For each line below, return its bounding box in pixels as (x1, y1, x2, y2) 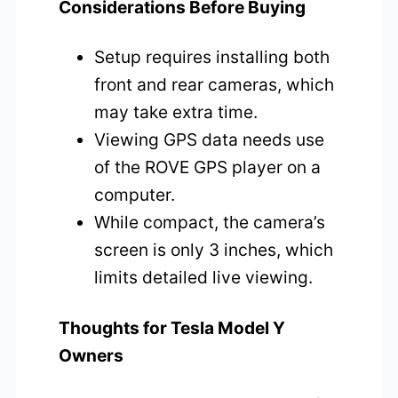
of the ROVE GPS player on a (94, 156, 322, 179)
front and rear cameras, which (94, 74, 335, 96)
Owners (59, 344, 124, 366)
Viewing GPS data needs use (94, 129, 325, 151)
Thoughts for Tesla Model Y (59, 316, 286, 338)
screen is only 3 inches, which (94, 239, 334, 261)
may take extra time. (94, 101, 259, 123)
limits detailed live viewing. (94, 267, 314, 289)
